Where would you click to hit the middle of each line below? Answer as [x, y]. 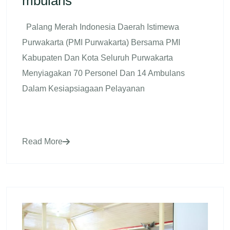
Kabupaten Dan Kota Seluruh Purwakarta [98, 57]
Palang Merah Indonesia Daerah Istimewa [101, 27]
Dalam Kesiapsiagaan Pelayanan [83, 88]
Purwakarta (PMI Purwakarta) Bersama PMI [101, 42]
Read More [42, 141]
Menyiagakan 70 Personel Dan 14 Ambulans [103, 73]
